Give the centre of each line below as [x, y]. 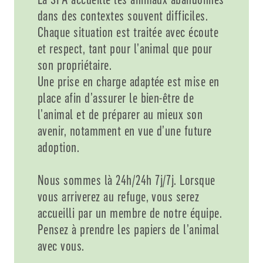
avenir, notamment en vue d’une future [125, 131]
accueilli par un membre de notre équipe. [130, 213]
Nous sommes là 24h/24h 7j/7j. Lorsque [127, 180]
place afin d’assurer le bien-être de [116, 98]
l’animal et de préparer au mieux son [120, 114]
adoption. [59, 147]
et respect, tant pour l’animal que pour [125, 48]
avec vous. [61, 246]
